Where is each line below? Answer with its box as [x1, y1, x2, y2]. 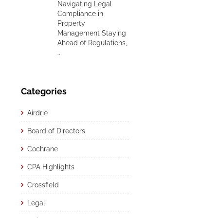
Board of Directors [27, 127, 85, 135]
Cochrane [27, 145, 58, 153]
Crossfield [27, 181, 59, 189]
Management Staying [57, 29, 126, 37]
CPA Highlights [27, 163, 74, 171]
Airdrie [27, 109, 48, 117]
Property [57, 19, 85, 27]
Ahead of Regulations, [57, 39, 127, 47]
